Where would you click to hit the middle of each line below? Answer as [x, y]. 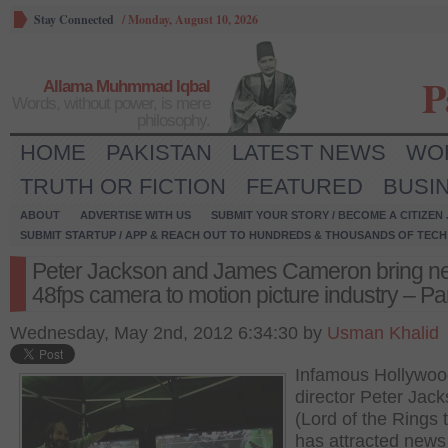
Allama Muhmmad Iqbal [126, 86]
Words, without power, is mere [111, 103]
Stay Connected [74, 19]
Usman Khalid [383, 333]
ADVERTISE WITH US [135, 215]
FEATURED [304, 186]
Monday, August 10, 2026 [193, 19]
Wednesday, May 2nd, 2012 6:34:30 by [168, 333]
